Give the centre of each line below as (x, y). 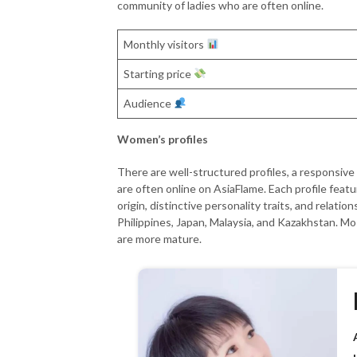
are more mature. (159, 238)
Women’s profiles (163, 139)
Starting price (159, 73)
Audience (149, 103)
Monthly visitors (165, 44)
